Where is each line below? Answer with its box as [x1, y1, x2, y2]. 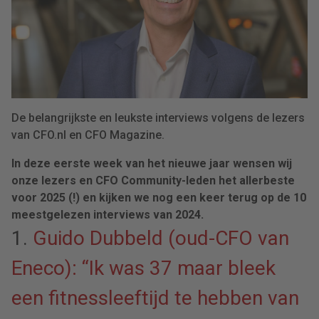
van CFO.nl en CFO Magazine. [11, 127, 164, 142]
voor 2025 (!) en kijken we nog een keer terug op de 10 [11, 190, 306, 204]
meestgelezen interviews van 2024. [11, 207, 206, 221]
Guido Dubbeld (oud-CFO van [33, 226, 289, 250]
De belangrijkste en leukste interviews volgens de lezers [11, 110, 305, 125]
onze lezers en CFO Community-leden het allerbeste [11, 173, 295, 187]
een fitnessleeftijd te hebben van [11, 286, 299, 310]
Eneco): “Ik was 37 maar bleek [11, 256, 276, 280]
